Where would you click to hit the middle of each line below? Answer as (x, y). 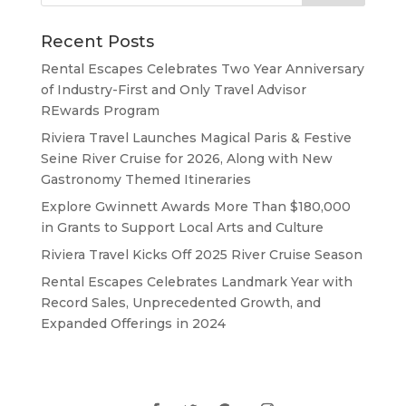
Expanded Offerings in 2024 (133, 324)
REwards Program (100, 111)
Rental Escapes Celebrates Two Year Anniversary (202, 69)
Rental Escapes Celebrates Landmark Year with (196, 282)
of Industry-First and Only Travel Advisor (173, 90)
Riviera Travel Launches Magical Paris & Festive (196, 138)
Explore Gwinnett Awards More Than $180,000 (195, 207)
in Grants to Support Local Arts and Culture (182, 227)
